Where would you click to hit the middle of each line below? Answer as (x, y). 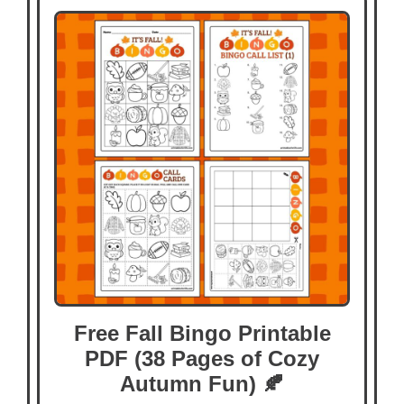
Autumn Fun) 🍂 (202, 384)
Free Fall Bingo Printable (202, 334)
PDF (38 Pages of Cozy (202, 359)
